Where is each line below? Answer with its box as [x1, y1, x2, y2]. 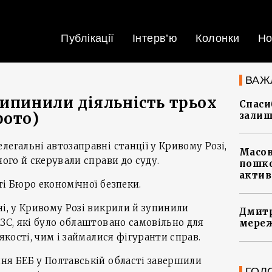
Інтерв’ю [132, 32, 178, 44]
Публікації [61, 32, 114, 44]
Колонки [195, 32, 240, 44]
